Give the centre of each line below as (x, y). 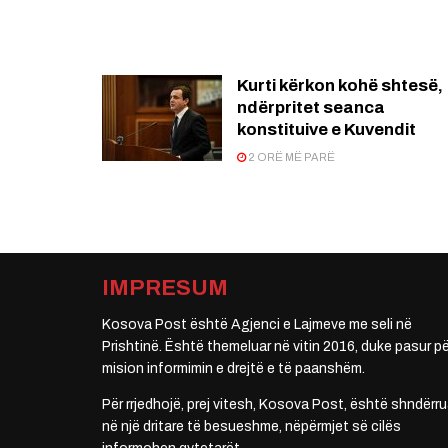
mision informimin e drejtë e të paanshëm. (233, 369)
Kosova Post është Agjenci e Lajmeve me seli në (257, 325)
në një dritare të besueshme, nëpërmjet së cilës (251, 427)
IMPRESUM (165, 288)
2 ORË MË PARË (290, 157)
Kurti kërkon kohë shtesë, (340, 86)
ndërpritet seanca (311, 108)
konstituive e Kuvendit (326, 130)
